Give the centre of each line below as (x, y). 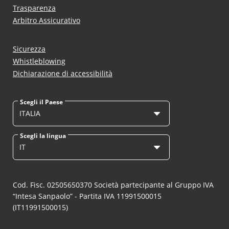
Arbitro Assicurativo (46, 20)
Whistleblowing (39, 61)
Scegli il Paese (41, 102)
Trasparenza (34, 8)
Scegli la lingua (43, 136)
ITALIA (30, 113)
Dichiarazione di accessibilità (62, 73)
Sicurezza (29, 49)
